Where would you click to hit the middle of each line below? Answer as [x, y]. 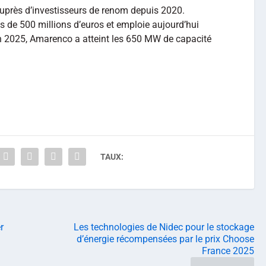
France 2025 [228, 251]
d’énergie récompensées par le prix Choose [165, 239]
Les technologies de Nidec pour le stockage [164, 227]
